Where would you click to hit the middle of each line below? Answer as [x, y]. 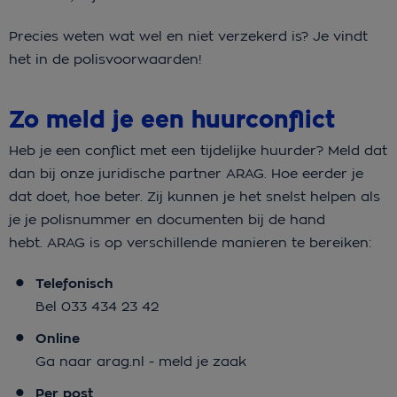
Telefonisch [77, 283]
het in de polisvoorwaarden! [105, 58]
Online [60, 338]
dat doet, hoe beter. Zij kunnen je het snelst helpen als [195, 196]
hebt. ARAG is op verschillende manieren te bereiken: [192, 242]
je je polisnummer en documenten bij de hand [167, 219]
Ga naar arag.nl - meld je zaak [143, 361]
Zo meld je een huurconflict [172, 120]
